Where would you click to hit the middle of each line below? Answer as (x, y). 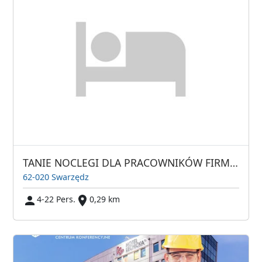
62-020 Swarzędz (56, 177)
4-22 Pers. (56, 199)
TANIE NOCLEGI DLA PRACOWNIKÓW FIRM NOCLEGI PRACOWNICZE (234, 162)
